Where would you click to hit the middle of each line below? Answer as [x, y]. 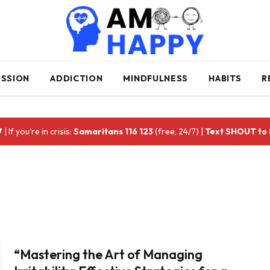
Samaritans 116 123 [114, 131]
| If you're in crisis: [38, 131]
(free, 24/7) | [179, 131]
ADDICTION [77, 78]
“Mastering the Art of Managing [108, 254]
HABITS [225, 78]
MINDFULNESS [156, 78]
